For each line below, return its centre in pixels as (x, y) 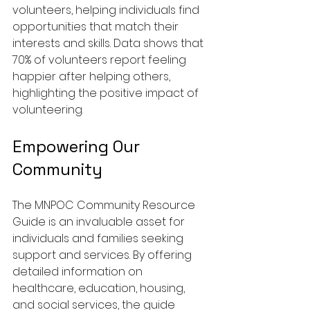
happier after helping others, (93, 77)
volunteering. (48, 110)
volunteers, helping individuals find (107, 10)
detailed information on (79, 272)
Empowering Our (78, 147)
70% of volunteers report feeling (101, 60)
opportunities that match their (97, 27)
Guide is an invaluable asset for (100, 222)
